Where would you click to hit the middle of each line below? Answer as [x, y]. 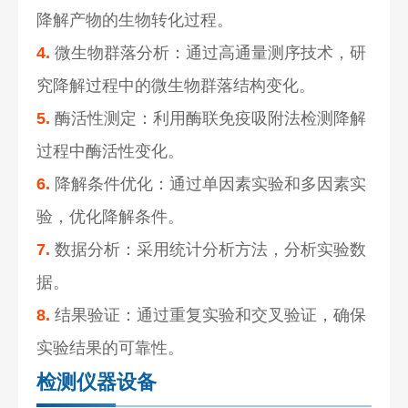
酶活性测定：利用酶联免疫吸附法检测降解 [209, 118]
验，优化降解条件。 [111, 216]
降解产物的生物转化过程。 [135, 20]
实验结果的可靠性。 [111, 347]
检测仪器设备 [97, 382]
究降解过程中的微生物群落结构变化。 [176, 85]
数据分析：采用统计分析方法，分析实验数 [209, 249]
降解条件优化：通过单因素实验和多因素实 [209, 184]
